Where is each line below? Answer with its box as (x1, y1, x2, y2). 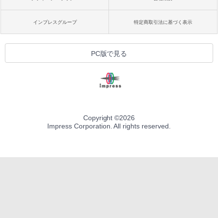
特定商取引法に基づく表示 (134, 19, 192, 25)
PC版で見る (91, 50, 127, 58)
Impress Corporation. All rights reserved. (47, 122, 171, 130)
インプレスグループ (33, 19, 77, 25)
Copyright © (83, 114, 120, 122)
